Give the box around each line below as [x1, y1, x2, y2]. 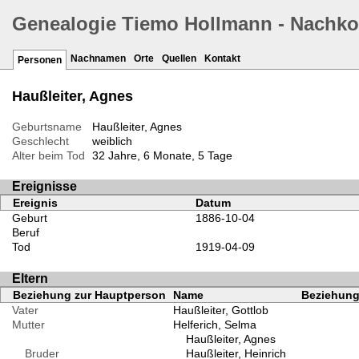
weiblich [91, 135, 132, 148]
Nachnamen [71, 53, 126, 65]
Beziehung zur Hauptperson [13, 288, 166, 301]
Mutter [12, 317, 45, 331]
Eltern [12, 271, 48, 285]
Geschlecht [12, 135, 69, 148]
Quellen [162, 53, 196, 65]
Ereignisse [12, 179, 77, 194]
